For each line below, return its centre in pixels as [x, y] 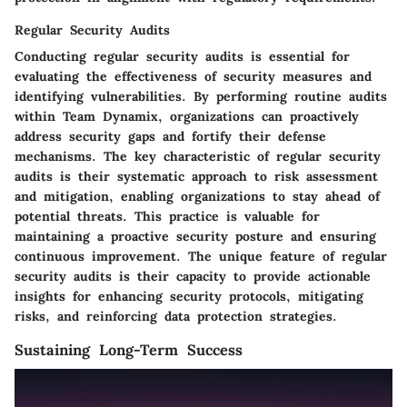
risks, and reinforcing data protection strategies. [176, 316]
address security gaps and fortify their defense [170, 136]
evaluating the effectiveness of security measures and [193, 76]
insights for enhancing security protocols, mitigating [189, 296]
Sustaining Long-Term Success [129, 349]
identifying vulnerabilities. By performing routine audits [201, 96]
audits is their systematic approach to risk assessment [196, 176]
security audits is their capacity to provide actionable [193, 276]
